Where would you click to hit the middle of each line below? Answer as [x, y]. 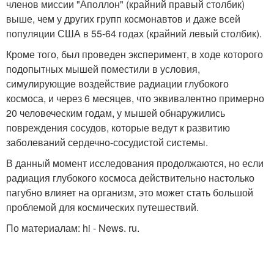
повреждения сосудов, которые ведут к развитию [118, 127]
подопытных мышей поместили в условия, [103, 68]
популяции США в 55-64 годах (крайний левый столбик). [134, 33]
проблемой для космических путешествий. [102, 207]
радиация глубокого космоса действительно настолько [130, 177]
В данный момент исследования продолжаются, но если [135, 163]
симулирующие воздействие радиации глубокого [117, 83]
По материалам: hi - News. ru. [73, 228]
